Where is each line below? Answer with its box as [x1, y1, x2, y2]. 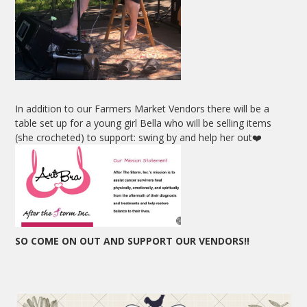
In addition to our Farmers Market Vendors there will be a [15, 102, 270, 116]
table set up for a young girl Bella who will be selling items [15, 116, 272, 130]
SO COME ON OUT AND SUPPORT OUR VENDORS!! [15, 234, 250, 248]
